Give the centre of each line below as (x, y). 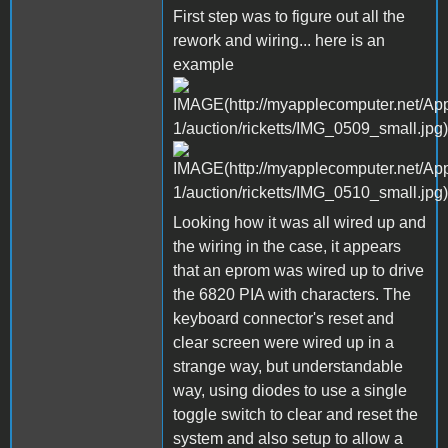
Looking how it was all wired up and (299, 222)
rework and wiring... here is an (279, 40)
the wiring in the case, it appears (287, 246)
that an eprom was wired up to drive (298, 270)
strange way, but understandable (288, 366)
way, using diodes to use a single (290, 390)
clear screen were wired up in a (283, 342)
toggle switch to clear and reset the (295, 414)
